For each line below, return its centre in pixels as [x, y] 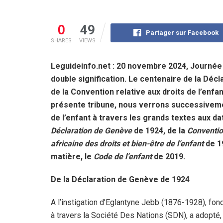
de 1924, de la [160, 130]
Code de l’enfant [123, 156]
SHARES [61, 40]
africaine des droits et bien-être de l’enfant [127, 143]
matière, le [72, 156]
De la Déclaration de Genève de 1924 [120, 179]
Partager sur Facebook [182, 32]
